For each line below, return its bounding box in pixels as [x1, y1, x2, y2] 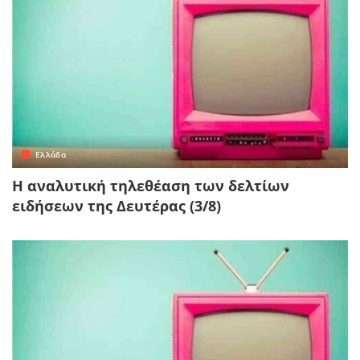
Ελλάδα [35, 148, 67, 160]
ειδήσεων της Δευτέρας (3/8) [12, 195, 221, 215]
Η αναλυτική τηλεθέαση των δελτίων [12, 175, 289, 195]
